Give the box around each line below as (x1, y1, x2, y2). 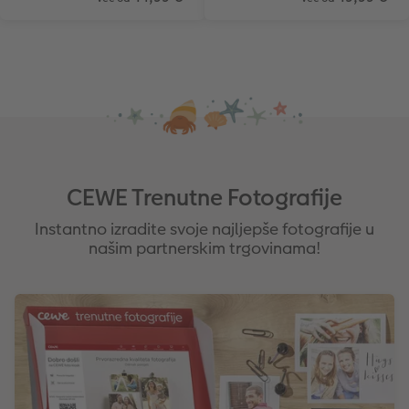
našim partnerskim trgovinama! (89, 236, 320, 259)
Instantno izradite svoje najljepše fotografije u (35, 216, 374, 240)
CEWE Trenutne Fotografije (67, 181, 342, 214)
